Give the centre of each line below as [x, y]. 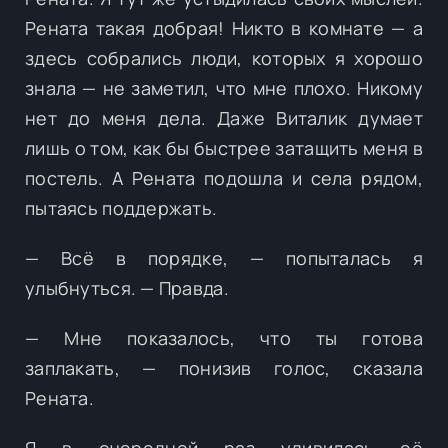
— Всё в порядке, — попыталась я [224, 257]
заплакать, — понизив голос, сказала [224, 367]
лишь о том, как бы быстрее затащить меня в [224, 147]
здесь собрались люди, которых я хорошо [224, 57]
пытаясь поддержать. [121, 207]
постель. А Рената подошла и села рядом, [224, 177]
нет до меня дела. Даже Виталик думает [224, 117]
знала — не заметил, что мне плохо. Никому [224, 87]
